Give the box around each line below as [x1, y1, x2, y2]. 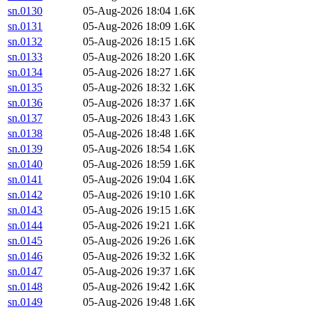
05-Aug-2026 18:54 [83, 143, 171, 155]
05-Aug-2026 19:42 [83, 281, 171, 293]
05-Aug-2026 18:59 [83, 158, 171, 171]
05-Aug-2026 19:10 [83, 189, 171, 201]
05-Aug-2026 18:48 [83, 127, 171, 140]
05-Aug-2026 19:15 [83, 204, 171, 217]
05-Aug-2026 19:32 [83, 250, 171, 263]
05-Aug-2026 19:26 [83, 235, 171, 247]
